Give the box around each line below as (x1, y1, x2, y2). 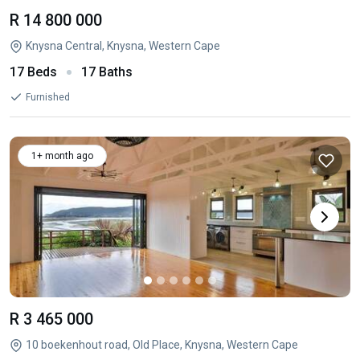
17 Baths (81, 64, 133, 80)
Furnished (26, 92, 70, 103)
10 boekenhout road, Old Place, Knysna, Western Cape (26, 338, 298, 351)
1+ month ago (31, 150, 93, 162)
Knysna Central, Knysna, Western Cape (26, 39, 220, 52)
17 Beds (10, 64, 57, 80)
